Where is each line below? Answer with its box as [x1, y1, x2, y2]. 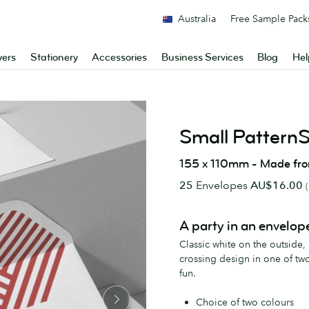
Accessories [92, 51, 148, 64]
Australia [178, 12, 216, 25]
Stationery [30, 51, 78, 64]
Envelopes [193, 178, 250, 192]
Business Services [161, 51, 243, 64]
